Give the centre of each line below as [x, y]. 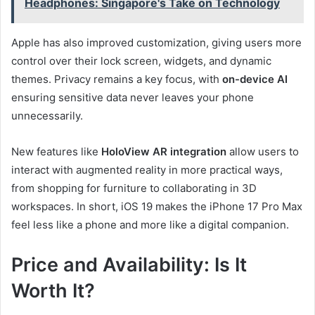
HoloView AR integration [164, 151]
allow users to [263, 151]
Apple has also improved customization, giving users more [156, 42]
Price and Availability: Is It [129, 264]
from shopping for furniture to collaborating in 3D [134, 188]
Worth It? [53, 290]
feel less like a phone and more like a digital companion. [150, 224]
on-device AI [255, 79]
